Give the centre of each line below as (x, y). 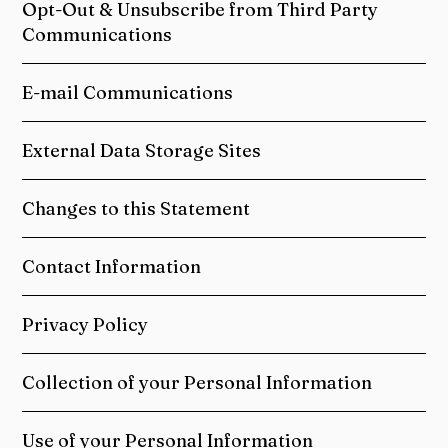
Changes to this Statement (136, 209)
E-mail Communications (128, 93)
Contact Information (112, 267)
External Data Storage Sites (142, 151)
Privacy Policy (85, 325)
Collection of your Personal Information (197, 383)
